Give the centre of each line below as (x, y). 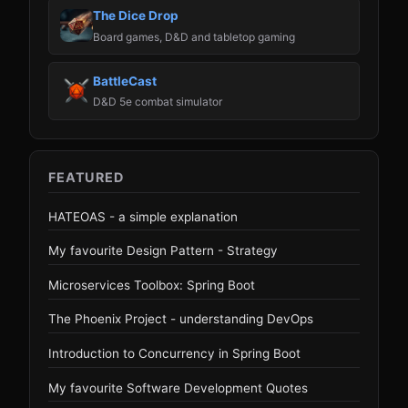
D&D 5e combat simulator (158, 102)
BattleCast (125, 81)
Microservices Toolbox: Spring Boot (152, 285)
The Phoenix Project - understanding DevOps (181, 319)
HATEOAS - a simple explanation (143, 216)
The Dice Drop (136, 16)
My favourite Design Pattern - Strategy (163, 251)
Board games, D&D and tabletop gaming (194, 36)
